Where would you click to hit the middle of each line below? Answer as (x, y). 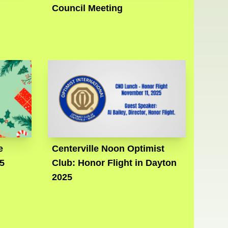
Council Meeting (88, 8)
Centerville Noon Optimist (108, 149)
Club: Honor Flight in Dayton (115, 163)
